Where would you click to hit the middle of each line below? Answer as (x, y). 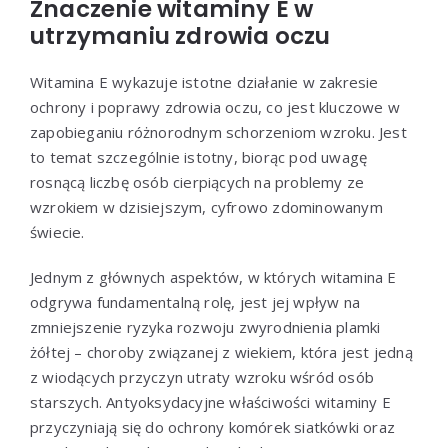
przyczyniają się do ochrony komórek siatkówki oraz (212, 426)
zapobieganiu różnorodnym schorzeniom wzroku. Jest (218, 131)
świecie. (57, 231)
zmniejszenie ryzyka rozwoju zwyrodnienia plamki (205, 326)
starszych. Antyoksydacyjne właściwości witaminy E (210, 401)
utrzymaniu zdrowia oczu (180, 35)
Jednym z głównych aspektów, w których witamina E (213, 276)
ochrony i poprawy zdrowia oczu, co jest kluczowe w (215, 106)
